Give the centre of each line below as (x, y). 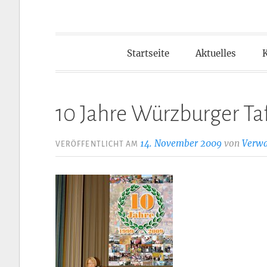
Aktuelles (216, 53)
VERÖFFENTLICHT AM (98, 144)
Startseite (148, 53)
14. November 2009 (181, 143)
